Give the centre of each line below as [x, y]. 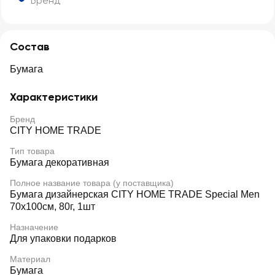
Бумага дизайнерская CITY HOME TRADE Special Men [135, 194]
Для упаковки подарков [63, 238]
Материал [30, 259]
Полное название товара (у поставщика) [92, 183]
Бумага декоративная [60, 162]
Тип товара [32, 151]
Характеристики [54, 97]
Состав [30, 47]
